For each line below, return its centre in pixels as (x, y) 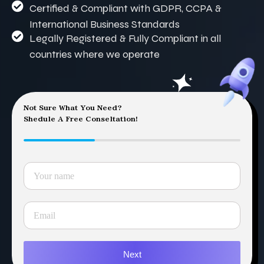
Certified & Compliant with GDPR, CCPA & (126, 9)
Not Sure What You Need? (73, 108)
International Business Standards (105, 24)
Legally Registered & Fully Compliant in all (125, 39)
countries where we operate (95, 55)
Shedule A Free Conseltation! (81, 119)
